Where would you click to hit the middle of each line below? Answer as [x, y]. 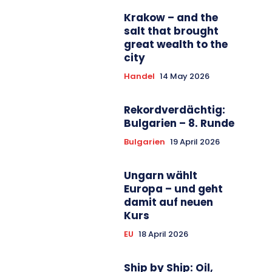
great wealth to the [176, 44]
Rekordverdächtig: [175, 110]
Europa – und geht [173, 189]
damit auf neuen [168, 202]
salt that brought [171, 31]
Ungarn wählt [161, 175]
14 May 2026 [185, 76]
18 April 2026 [163, 234]
